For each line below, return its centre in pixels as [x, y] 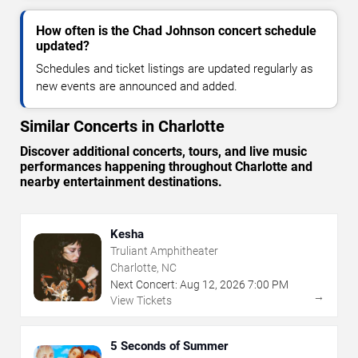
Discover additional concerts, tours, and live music [163, 152]
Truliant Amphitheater [164, 251]
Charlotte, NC [143, 268]
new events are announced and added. [137, 87]
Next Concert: [144, 285]
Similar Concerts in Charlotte [122, 127]
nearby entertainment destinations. [121, 182]
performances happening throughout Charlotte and [166, 167]
